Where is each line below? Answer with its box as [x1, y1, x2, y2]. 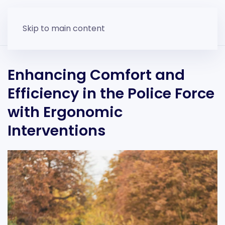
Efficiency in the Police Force [8, 83, 214, 103]
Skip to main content [23, 23, 105, 34]
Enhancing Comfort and [8, 65, 185, 85]
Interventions [8, 121, 105, 141]
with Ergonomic [8, 102, 123, 122]
